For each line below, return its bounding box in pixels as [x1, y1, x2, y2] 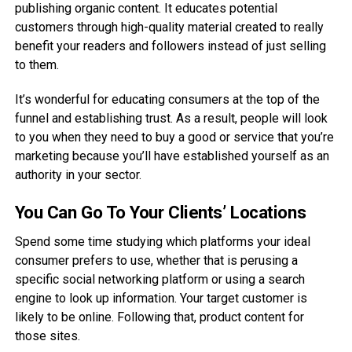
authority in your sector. [14, 167, 141, 182]
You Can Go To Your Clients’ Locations [14, 201, 306, 222]
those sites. [14, 328, 80, 343]
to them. [14, 57, 59, 72]
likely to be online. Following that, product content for [14, 309, 304, 324]
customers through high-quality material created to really [14, 19, 324, 35]
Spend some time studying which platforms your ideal [14, 233, 310, 249]
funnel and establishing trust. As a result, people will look [14, 110, 328, 126]
